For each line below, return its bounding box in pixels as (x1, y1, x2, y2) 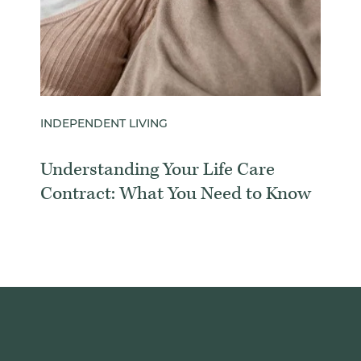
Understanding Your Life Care (40, 157, 275, 181)
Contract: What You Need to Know (40, 181, 311, 205)
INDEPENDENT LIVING (40, 118, 168, 131)
